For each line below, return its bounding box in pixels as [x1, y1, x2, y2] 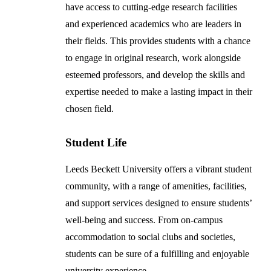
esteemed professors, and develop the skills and [65, 70, 246, 80]
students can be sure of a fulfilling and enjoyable [65, 249, 250, 260]
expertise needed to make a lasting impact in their [65, 87, 253, 97]
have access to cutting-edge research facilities [65, 2, 238, 13]
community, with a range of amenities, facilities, [65, 181, 247, 192]
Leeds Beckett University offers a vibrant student [65, 164, 252, 175]
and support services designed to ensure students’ [65, 198, 252, 209]
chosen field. [65, 103, 114, 114]
